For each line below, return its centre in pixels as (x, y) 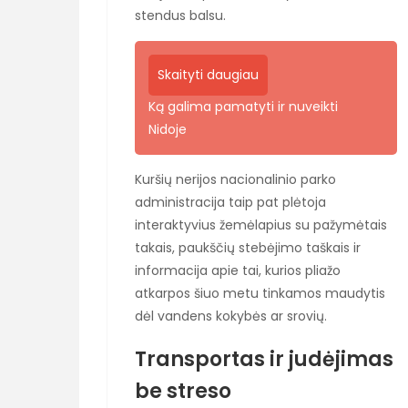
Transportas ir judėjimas (264, 360)
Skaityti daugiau (208, 74)
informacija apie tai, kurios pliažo (238, 270)
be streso (183, 392)
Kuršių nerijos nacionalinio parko (235, 179)
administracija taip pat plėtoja (230, 202)
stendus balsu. (180, 15)
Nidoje (168, 129)
